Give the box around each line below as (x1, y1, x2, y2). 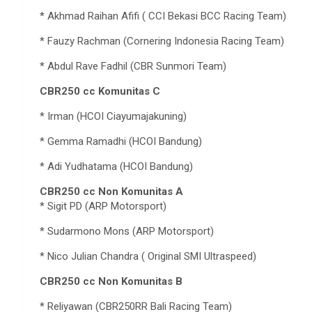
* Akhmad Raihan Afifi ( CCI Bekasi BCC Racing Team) (40, 9, 286, 22)
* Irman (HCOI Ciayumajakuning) (40, 109, 187, 123)
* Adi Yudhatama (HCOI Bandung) (40, 159, 193, 173)
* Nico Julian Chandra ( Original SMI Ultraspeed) (40, 249, 256, 263)
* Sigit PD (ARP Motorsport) (40, 199, 166, 212)
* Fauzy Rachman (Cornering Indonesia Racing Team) (40, 34, 284, 47)
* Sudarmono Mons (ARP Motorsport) (40, 224, 214, 237)
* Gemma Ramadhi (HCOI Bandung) (40, 134, 202, 148)
